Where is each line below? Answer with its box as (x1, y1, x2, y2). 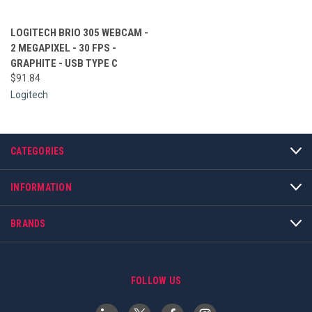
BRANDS (10, 217, 46, 229)
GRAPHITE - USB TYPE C (10, 56, 118, 70)
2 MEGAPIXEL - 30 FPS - (10, 41, 116, 54)
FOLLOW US (130, 274, 182, 286)
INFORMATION (10, 181, 72, 193)
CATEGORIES (10, 145, 65, 157)
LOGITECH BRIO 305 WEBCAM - (10, 26, 148, 39)
